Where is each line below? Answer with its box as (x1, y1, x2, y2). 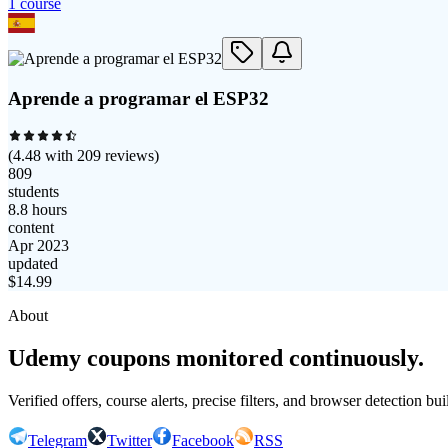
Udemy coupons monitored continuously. (8, 344, 424, 371)
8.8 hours (8, 201, 67, 219)
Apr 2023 (8, 237, 69, 255)
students (8, 183, 59, 201)
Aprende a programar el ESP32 (8, 88, 269, 110)
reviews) (101, 147, 159, 165)
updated (8, 255, 58, 273)
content (8, 219, 54, 237)
